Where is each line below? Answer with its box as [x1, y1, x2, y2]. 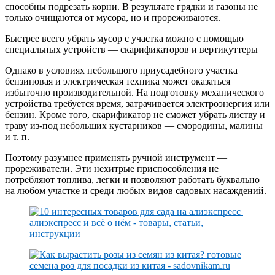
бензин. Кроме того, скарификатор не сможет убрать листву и [5, 109, 265, 120]
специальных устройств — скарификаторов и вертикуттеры [5, 44, 258, 55]
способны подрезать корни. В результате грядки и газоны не [5, 1, 258, 12]
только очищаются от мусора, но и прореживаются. [5, 12, 220, 23]
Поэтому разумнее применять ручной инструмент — [5, 152, 227, 163]
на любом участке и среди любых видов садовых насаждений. [5, 185, 266, 196]
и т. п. [5, 131, 29, 142]
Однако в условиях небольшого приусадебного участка [5, 65, 238, 76]
